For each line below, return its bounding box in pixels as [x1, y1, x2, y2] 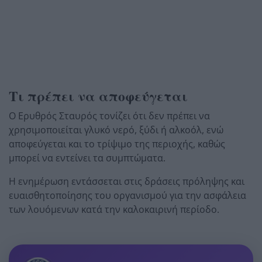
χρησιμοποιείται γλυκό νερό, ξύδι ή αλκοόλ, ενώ [9, 123, 223, 136]
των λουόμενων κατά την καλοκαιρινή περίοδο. [9, 202, 219, 216]
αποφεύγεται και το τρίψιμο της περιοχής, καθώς [9, 137, 225, 150]
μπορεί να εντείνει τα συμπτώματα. [9, 151, 166, 164]
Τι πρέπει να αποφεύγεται [9, 85, 188, 106]
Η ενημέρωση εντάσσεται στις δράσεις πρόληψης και [9, 174, 244, 188]
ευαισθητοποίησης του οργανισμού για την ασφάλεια [9, 188, 246, 202]
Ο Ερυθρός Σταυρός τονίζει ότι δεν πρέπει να [9, 109, 210, 122]
